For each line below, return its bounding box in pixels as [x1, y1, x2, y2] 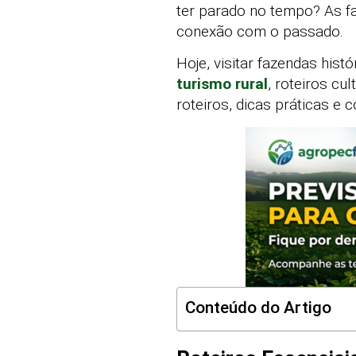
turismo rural [176, 75, 268, 94]
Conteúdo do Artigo [185, 297, 331, 317]
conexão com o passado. [176, 22, 343, 41]
